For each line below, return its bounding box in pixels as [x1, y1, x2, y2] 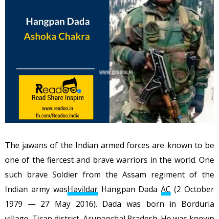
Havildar [67, 184, 98, 195]
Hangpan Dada [97, 184, 161, 195]
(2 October [171, 184, 215, 195]
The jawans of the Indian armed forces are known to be [5, 140, 214, 151]
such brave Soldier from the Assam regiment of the [5, 169, 214, 180]
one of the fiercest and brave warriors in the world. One [5, 154, 214, 166]
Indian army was [5, 184, 67, 195]
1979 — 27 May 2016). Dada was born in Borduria [5, 198, 214, 210]
